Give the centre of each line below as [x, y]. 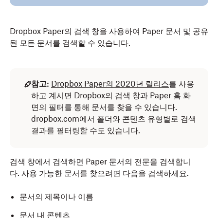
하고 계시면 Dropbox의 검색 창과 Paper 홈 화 [111, 95]
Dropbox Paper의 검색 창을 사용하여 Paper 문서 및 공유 [109, 31]
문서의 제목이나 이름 [56, 197]
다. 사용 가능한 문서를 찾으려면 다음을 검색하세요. [99, 173]
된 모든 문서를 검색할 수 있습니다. [70, 43]
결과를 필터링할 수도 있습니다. [86, 130]
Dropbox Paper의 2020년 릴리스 [110, 84]
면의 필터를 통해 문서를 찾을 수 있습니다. [104, 107]
